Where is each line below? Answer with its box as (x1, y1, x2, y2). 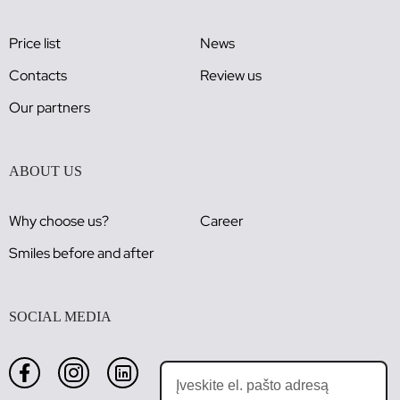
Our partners (9, 98, 90, 118)
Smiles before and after (9, 244, 154, 263)
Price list (9, 34, 61, 54)
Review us (200, 66, 262, 86)
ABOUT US (9, 163, 82, 179)
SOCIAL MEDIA (9, 309, 112, 325)
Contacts (9, 66, 67, 86)
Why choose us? (9, 212, 109, 231)
